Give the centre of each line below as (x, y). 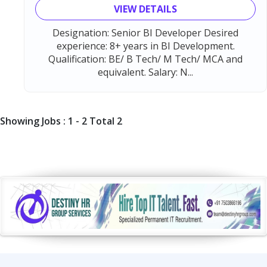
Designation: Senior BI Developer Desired (145, 32)
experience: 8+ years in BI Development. (145, 46)
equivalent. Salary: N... (145, 72)
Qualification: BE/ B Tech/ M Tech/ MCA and (145, 59)
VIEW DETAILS (145, 9)
